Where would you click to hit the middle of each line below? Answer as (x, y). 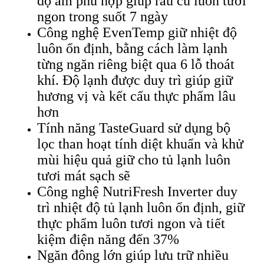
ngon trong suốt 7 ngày (103, 16)
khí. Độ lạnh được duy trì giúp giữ (135, 80)
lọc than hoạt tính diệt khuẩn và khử (140, 143)
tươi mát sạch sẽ (84, 175)
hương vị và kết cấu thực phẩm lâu (136, 96)
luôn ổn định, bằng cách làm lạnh (132, 48)
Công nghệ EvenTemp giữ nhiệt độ (137, 32)
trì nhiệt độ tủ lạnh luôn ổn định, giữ (141, 207)
